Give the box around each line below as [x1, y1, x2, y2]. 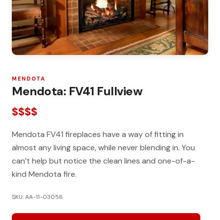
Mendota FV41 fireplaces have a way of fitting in [12, 129, 184, 139]
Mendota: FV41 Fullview [12, 83, 143, 99]
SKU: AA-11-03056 [12, 193, 63, 201]
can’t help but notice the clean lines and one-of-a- [12, 156, 195, 166]
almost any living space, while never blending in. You [12, 142, 195, 153]
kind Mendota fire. [12, 169, 77, 179]
